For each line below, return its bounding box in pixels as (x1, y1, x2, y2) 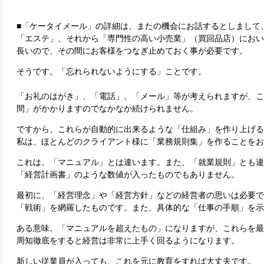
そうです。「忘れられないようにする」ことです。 (16, 67, 206, 76)
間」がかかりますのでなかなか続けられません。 (16, 104, 198, 113)
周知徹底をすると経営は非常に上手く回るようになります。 (16, 236, 239, 245)
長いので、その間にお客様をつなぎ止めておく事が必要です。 (16, 47, 247, 55)
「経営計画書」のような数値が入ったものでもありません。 (16, 170, 239, 179)
